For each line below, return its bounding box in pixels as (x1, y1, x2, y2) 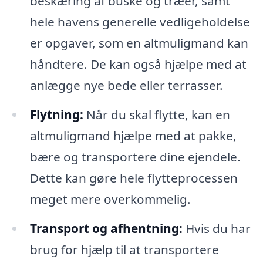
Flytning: (29, 106, 83, 123)
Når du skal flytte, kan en (83, 106, 230, 123)
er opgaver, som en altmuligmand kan (29, 34, 248, 51)
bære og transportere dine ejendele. (29, 148, 241, 165)
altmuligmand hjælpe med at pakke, (29, 127, 237, 144)
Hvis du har (182, 220, 251, 237)
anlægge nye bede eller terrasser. (29, 76, 223, 93)
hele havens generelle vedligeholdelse (29, 13, 250, 30)
